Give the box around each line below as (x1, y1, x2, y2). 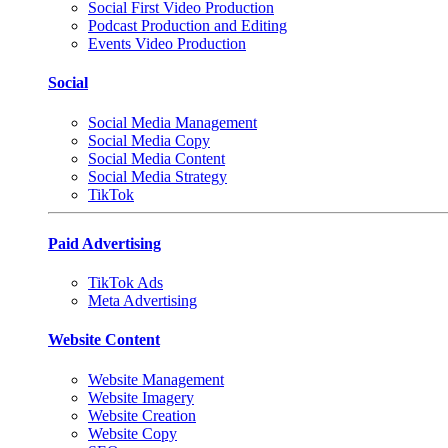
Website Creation (88, 406, 196, 424)
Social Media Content (88, 149, 225, 167)
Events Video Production (88, 35, 246, 53)
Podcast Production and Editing (88, 17, 287, 35)
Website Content (48, 331, 160, 349)
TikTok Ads (88, 274, 163, 292)
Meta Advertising (88, 292, 197, 310)
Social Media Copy (88, 131, 210, 149)
